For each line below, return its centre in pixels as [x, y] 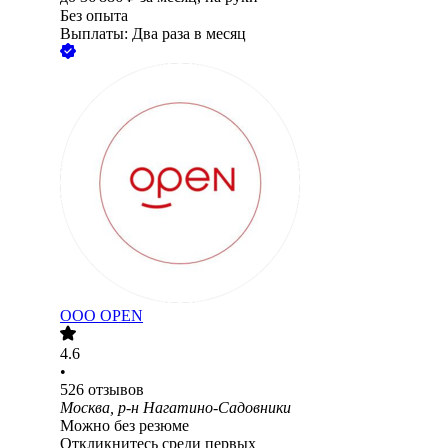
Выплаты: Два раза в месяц [153, 34]
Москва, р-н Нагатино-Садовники [175, 408]
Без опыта [94, 16]
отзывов [116, 390]
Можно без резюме [124, 426]
